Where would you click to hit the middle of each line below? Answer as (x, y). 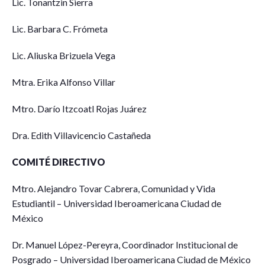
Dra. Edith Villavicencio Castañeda (81, 135)
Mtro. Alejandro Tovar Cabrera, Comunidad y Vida (114, 188)
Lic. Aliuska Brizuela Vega (64, 55)
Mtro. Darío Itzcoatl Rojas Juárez (79, 109)
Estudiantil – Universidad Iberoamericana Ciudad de (117, 203)
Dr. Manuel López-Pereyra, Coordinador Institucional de (125, 245)
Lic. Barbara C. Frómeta (60, 29)
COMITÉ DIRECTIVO (59, 162)
